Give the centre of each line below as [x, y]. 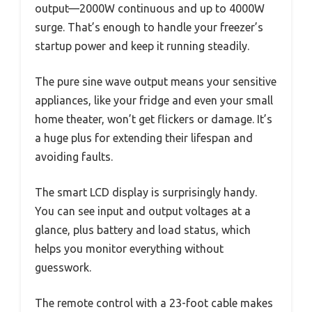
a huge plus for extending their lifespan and [144, 138]
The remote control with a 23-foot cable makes [154, 303]
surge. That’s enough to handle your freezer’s [149, 27]
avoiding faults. [74, 156]
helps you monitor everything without [129, 248]
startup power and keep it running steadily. [142, 46]
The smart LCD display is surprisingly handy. [146, 192]
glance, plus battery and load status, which [143, 229]
